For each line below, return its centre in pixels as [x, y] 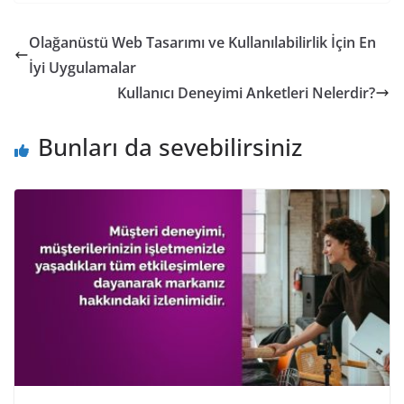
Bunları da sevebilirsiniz [170, 147]
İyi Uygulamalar [83, 67]
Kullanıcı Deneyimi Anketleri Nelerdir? [246, 92]
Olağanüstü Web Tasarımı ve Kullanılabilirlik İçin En [202, 42]
